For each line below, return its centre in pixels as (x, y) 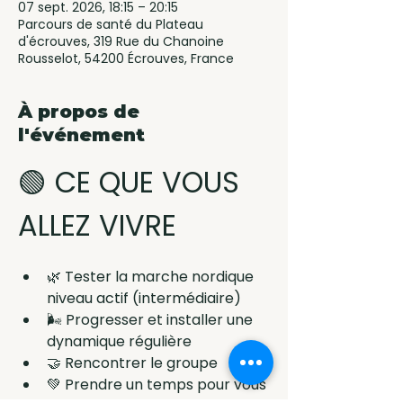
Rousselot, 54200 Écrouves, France (126, 59)
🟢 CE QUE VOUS (133, 183)
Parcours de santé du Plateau (111, 25)
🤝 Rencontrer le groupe (132, 363)
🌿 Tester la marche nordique (152, 277)
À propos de (79, 112)
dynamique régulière (119, 342)
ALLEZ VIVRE (97, 226)
